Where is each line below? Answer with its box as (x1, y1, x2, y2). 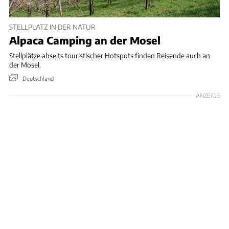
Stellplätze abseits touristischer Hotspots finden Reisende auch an (9, 51, 210, 60)
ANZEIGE (196, 91, 220, 99)
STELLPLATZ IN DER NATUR (9, 22, 96, 31)
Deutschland (22, 74, 54, 82)
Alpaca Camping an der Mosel (9, 34, 161, 47)
